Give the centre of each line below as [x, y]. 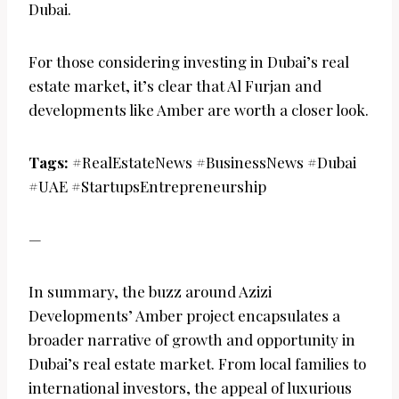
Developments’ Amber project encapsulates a [184, 316]
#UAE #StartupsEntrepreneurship [147, 187]
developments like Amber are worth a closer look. [199, 110]
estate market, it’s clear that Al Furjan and [175, 86]
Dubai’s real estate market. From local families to [197, 364]
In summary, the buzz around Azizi [150, 292]
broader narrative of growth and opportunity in [192, 340]
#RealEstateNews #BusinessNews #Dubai [212, 163]
